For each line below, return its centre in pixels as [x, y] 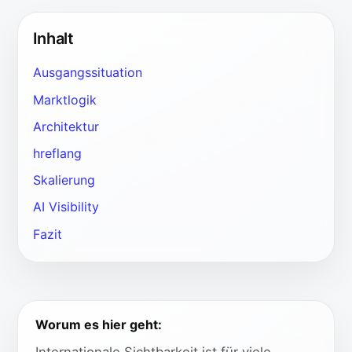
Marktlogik [64, 99]
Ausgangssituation [87, 73]
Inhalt [53, 38]
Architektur [66, 126]
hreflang [57, 153]
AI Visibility [66, 207]
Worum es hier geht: [98, 324]
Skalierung [64, 180]
